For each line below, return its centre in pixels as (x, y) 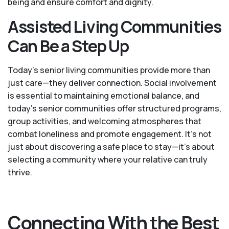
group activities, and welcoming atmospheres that (105, 121)
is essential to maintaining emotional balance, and (104, 96)
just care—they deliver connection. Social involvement (112, 83)
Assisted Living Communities (114, 27)
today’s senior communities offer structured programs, (114, 109)
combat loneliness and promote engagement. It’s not (110, 134)
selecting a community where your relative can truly (108, 160)
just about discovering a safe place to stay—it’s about (111, 147)
